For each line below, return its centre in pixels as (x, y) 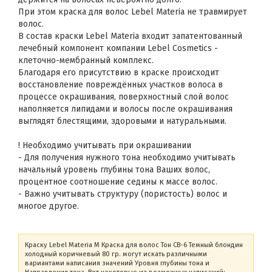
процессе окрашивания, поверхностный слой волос (124, 97)
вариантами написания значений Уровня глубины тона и (117, 263)
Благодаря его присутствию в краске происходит (119, 73)
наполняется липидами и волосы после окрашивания (125, 109)
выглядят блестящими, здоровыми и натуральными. (124, 121)
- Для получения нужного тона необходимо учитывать (127, 158)
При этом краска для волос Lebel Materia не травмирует (133, 12)
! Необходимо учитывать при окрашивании (105, 145)
